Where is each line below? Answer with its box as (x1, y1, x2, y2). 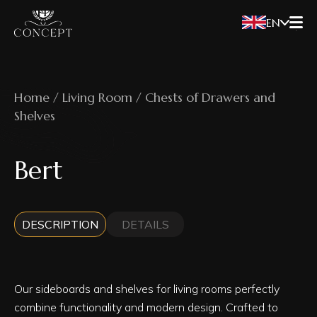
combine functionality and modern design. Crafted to (14, 300, 278, 314)
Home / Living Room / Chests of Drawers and (14, 89, 275, 105)
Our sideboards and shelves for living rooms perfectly (14, 282, 279, 296)
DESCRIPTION (22, 217, 98, 231)
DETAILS (121, 217, 169, 231)
